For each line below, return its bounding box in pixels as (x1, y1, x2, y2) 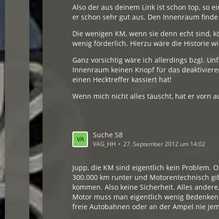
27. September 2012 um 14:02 (123, 140, 206, 148)
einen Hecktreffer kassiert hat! (72, 75, 172, 84)
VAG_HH (93, 140, 116, 148)
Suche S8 (93, 130, 123, 139)
